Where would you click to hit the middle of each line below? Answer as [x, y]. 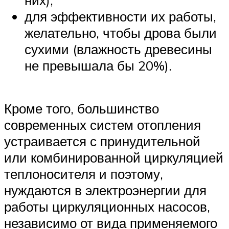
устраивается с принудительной [102, 141]
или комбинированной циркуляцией [114, 157]
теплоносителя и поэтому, [84, 174]
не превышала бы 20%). [98, 66]
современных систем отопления [102, 124]
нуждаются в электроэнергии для [105, 190]
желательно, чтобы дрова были [121, 33]
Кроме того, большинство [82, 108]
